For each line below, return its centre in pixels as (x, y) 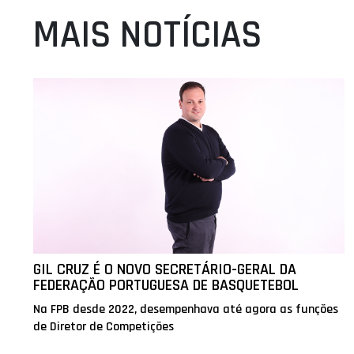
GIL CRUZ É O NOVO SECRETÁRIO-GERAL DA (165, 270)
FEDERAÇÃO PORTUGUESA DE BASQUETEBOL (166, 286)
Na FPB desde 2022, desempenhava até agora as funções (186, 310)
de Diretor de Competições (104, 327)
